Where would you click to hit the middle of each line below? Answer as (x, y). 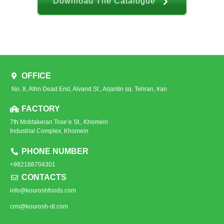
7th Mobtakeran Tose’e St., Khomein (59, 122)
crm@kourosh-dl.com (39, 206)
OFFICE (36, 75)
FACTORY (40, 109)
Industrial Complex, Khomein (49, 131)
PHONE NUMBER (55, 151)
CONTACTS (44, 177)
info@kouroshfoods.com (43, 190)
